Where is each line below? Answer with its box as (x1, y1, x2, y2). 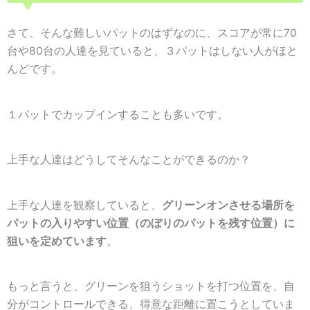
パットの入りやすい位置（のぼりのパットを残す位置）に (7, 216, 295, 230)
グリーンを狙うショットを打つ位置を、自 (84, 279, 295, 293)
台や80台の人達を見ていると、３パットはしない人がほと (7, 44, 298, 58)
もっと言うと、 (7, 279, 84, 293)
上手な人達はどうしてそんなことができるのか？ (7, 153, 250, 167)
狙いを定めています (7, 234, 107, 248)
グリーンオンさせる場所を (162, 198, 295, 212)
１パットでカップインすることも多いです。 (7, 107, 228, 121)
